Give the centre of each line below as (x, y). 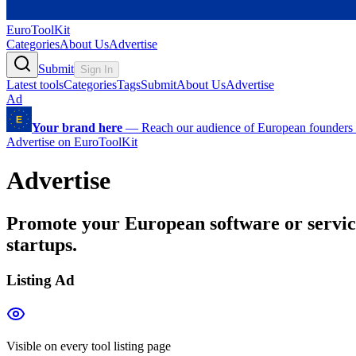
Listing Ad (41, 280)
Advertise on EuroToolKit (72, 142)
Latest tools (35, 85)
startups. (42, 244)
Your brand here (77, 128)
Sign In (97, 70)
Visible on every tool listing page (89, 346)
